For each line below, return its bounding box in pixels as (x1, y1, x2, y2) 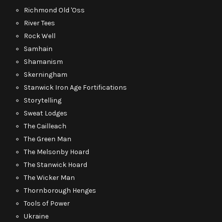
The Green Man (24, 135, 71, 143)
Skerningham (24, 70, 67, 79)
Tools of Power (24, 199, 70, 208)
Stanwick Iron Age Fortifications (24, 83, 127, 92)
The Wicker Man (24, 173, 75, 182)
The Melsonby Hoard (24, 148, 89, 156)
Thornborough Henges (24, 186, 96, 195)
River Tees (24, 19, 55, 27)
